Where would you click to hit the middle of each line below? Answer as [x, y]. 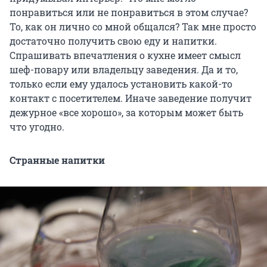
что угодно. [37, 126]
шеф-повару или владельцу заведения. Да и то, [124, 69]
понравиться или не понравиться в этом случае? [129, 12]
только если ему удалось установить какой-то [121, 83]
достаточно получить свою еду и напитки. [113, 41]
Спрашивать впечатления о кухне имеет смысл [125, 55]
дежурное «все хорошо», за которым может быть [126, 112]
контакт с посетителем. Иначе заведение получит [131, 98]
